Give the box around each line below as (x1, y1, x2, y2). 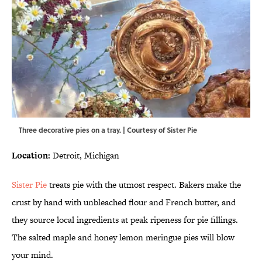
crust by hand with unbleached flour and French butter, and (12, 196, 236, 209)
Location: (12, 149, 50, 162)
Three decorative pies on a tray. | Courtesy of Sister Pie (19, 125, 197, 136)
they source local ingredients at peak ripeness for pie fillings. (12, 213, 238, 226)
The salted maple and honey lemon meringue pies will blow (12, 231, 235, 244)
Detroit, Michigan (50, 149, 119, 162)
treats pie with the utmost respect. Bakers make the (47, 178, 241, 191)
